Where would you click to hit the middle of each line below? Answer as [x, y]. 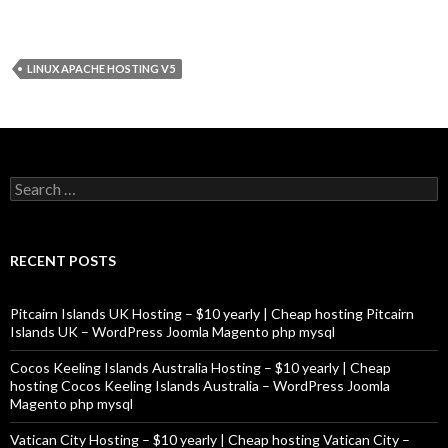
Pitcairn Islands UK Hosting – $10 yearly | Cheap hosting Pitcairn [212, 313]
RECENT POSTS [63, 260]
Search [30, 184]
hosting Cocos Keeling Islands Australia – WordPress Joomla [200, 385]
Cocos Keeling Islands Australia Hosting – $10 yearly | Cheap [200, 367]
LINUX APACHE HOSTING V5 [101, 68]
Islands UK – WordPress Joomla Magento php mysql [172, 331]
